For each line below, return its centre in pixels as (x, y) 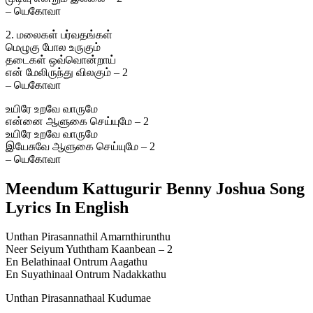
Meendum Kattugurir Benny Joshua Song (155, 188)
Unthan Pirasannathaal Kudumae (78, 298)
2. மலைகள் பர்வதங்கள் (59, 34)
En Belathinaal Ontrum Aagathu (77, 262)
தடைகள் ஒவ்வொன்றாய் (61, 59)
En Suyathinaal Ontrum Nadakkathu (86, 275)
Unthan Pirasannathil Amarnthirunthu (88, 237)
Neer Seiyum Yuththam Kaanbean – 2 (89, 249)
